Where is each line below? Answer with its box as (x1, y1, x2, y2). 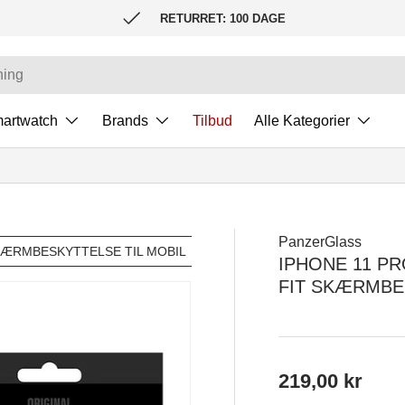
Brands (102, 113, 148, 128)
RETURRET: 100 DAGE (159, 11, 286, 25)
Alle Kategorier (254, 113, 350, 128)
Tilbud (193, 113, 232, 128)
